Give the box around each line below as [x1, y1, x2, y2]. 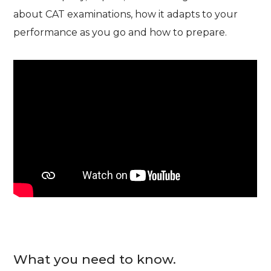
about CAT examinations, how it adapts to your [13, 8, 238, 21]
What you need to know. [13, 252, 177, 267]
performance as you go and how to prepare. [13, 27, 227, 39]
